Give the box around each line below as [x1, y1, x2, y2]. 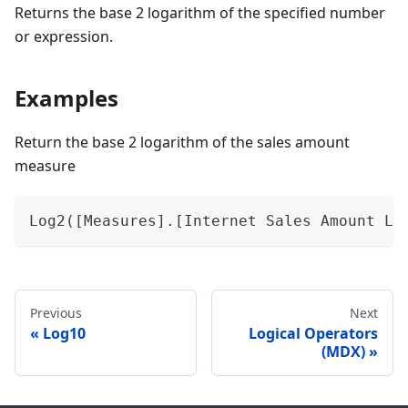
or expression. [15, 26, 113, 47]
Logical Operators [249, 323, 378, 344]
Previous [30, 304, 82, 322]
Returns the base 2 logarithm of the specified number [15, 3, 385, 24]
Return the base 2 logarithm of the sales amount [15, 132, 350, 153]
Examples [15, 83, 118, 114]
